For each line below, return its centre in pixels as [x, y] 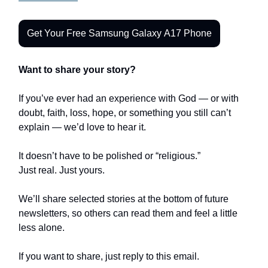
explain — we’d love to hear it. [82, 127]
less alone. [42, 227]
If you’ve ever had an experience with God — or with [129, 98]
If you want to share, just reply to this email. [109, 256]
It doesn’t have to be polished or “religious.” [109, 156]
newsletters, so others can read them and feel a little [128, 213]
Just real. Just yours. [62, 170]
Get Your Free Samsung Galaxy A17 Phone [119, 33]
